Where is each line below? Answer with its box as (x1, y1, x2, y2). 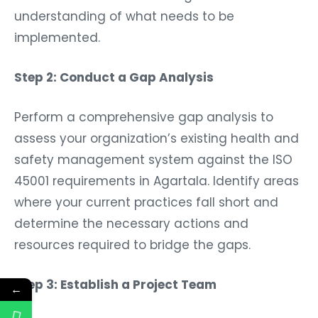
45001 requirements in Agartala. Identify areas (14, 168, 299, 186)
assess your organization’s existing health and (14, 126, 299, 143)
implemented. (14, 25, 100, 43)
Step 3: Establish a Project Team (14, 272, 216, 290)
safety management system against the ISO (14, 147, 292, 165)
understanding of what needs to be (14, 4, 234, 21)
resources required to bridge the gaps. (14, 232, 251, 250)
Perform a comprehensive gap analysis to (14, 104, 273, 122)
